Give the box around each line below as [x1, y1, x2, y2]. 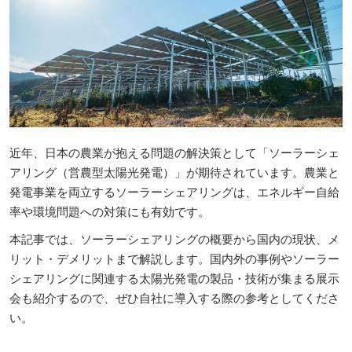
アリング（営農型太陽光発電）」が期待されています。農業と [9, 163, 339, 180]
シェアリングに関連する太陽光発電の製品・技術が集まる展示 [9, 269, 339, 286]
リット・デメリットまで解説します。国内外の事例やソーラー [9, 250, 339, 266]
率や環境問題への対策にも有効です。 [9, 203, 210, 219]
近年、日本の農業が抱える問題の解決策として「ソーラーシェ [9, 144, 339, 160]
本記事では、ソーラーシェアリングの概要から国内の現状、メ [9, 230, 339, 247]
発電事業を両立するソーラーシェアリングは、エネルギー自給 [9, 183, 339, 200]
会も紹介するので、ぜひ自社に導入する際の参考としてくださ [9, 289, 339, 306]
